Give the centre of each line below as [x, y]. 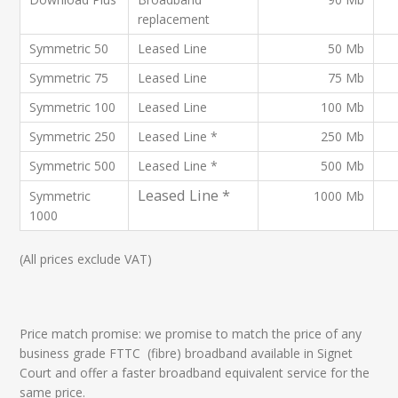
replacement [174, 19]
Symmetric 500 [73, 165]
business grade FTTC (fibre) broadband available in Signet [187, 353]
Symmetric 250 [73, 136]
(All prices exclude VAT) [86, 259]
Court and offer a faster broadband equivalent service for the [195, 372]
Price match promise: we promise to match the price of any [191, 333]
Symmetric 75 [69, 77]
